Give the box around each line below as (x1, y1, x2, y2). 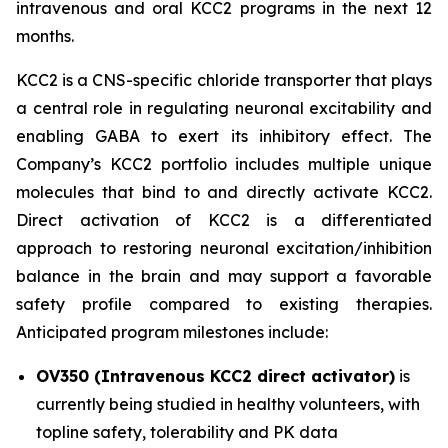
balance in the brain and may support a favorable (16, 265, 432, 286)
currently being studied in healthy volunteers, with (36, 393, 420, 414)
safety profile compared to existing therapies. (16, 293, 432, 314)
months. (16, 25, 74, 46)
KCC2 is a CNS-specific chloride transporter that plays (16, 69, 432, 90)
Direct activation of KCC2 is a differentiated (16, 209, 432, 230)
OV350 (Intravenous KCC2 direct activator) (36, 365, 395, 386)
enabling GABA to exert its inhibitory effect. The (16, 125, 432, 146)
